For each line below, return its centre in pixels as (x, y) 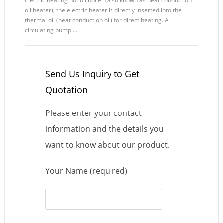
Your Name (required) (86, 171)
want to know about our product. (107, 145)
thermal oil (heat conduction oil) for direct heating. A (97, 20)
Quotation (66, 90)
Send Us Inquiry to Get (92, 74)
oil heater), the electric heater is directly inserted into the (103, 10)
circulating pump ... (51, 30)
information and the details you (104, 129)
